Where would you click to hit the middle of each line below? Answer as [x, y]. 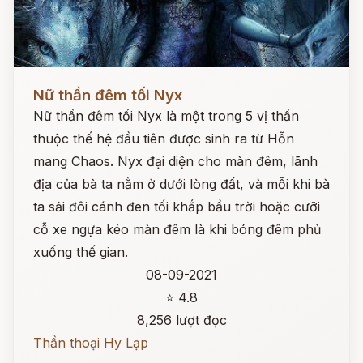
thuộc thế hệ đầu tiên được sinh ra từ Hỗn [164, 139]
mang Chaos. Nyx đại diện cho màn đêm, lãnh [175, 161]
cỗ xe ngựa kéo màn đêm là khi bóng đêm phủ [177, 229]
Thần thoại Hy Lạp [91, 343]
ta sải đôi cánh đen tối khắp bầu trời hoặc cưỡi [177, 207]
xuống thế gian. [81, 252]
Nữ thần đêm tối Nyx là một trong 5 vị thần [166, 116]
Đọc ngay [43, 83]
